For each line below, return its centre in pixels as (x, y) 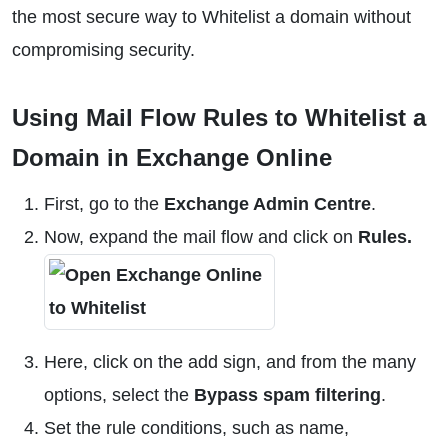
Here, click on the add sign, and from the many (230, 362)
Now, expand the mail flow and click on (201, 237)
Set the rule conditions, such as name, (196, 428)
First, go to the (104, 204)
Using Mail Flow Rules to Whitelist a (219, 117)
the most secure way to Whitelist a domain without (211, 17)
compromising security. (103, 50)
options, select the (119, 395)
